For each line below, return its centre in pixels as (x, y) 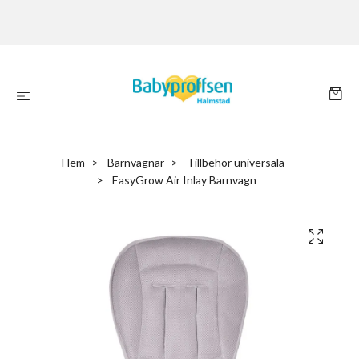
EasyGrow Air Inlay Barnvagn (183, 180)
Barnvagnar (136, 162)
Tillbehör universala (236, 162)
